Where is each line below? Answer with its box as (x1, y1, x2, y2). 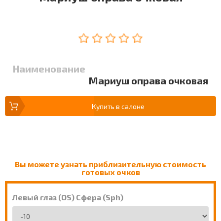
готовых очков (81, 167, 140, 177)
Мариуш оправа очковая (89, 74, 208, 87)
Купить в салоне (91, 102, 145, 111)
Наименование (13, 63, 85, 75)
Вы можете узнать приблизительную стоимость (15, 159, 206, 169)
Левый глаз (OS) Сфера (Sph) (12, 192, 123, 202)
